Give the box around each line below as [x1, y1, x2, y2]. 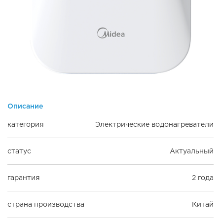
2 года [192, 173, 214, 182]
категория [7, 120, 44, 128]
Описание [7, 102, 43, 110]
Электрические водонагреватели [95, 120, 214, 128]
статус [7, 147, 31, 155]
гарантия [7, 173, 40, 182]
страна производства [7, 200, 84, 208]
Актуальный [170, 147, 214, 155]
